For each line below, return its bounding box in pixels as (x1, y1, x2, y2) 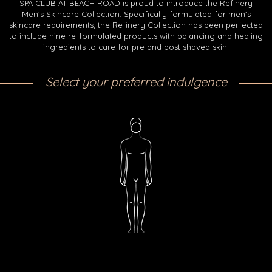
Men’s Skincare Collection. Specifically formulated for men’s (21, 8, 251, 19)
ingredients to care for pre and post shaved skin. (43, 41, 229, 52)
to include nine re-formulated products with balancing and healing (9, 30, 263, 41)
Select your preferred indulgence (45, 73, 227, 89)
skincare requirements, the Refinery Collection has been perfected (9, 19, 263, 30)
